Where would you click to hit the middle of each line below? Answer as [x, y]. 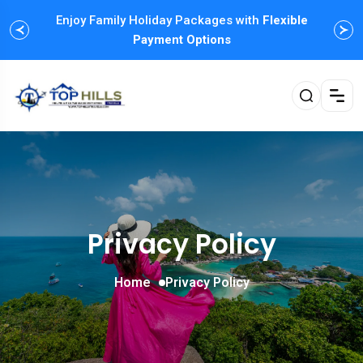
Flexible [285, 20]
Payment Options [181, 40]
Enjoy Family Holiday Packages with [159, 20]
